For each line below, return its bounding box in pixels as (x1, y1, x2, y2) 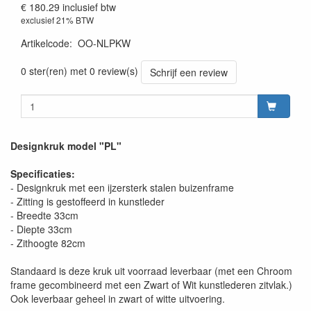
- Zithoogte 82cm (10, 236, 85, 251)
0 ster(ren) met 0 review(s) (21, 63, 138, 78)
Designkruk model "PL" (10, 139, 121, 153)
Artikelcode (21, 36, 69, 51)
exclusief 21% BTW (21, 14, 94, 26)
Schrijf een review (150, 65, 228, 80)
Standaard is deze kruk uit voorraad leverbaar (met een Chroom (10, 264, 292, 278)
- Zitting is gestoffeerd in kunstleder (10, 194, 165, 209)
